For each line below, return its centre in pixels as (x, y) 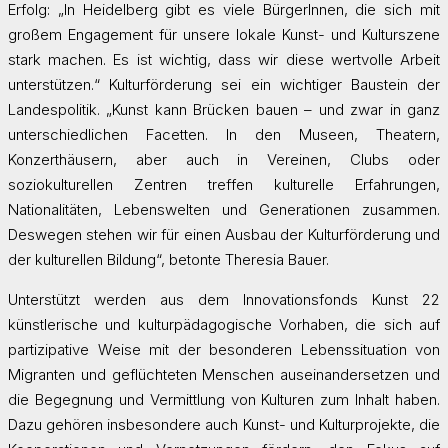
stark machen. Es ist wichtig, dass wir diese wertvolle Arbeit (224, 59)
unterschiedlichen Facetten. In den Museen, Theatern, (224, 134)
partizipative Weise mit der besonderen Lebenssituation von (224, 349)
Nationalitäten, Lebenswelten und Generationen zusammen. (224, 209)
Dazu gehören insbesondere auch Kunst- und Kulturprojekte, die (224, 424)
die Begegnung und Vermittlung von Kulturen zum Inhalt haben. (224, 399)
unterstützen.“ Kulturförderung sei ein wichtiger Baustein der (224, 84)
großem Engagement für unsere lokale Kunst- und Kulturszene (224, 34)
